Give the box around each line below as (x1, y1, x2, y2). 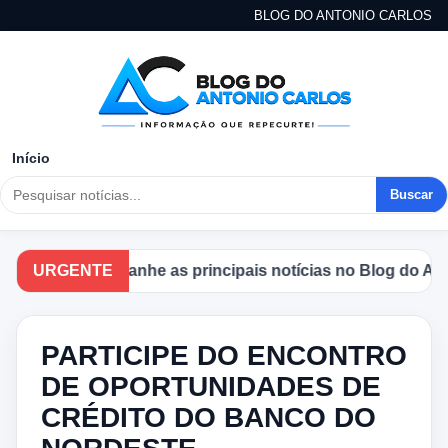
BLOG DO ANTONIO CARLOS (254, 8, 432, 23)
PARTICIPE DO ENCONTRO (41, 339, 407, 371)
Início (12, 149, 50, 166)
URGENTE (33, 261, 113, 279)
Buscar (390, 187, 433, 203)
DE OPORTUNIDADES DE (41, 370, 381, 402)
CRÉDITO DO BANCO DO (41, 401, 376, 433)
